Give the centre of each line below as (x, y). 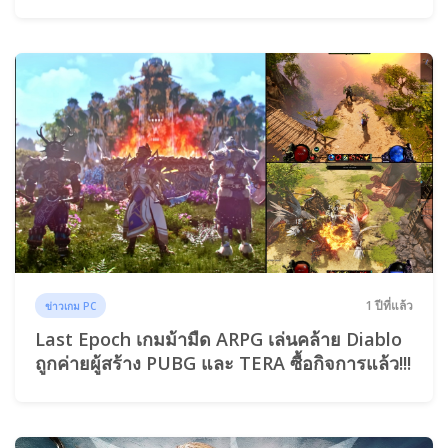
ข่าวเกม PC (71, 306)
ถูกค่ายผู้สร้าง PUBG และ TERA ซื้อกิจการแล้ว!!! (223, 363)
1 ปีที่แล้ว (389, 306)
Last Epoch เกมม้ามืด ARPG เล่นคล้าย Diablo (218, 339)
